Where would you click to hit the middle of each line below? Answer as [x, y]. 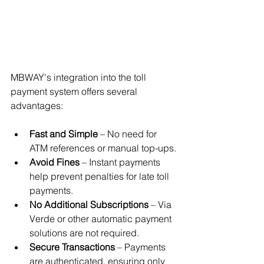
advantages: [37, 105]
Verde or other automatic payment [102, 218]
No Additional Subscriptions [89, 204]
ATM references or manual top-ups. [103, 148]
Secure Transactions [72, 247]
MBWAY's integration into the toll [80, 77]
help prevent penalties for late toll [100, 176]
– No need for [128, 133]
